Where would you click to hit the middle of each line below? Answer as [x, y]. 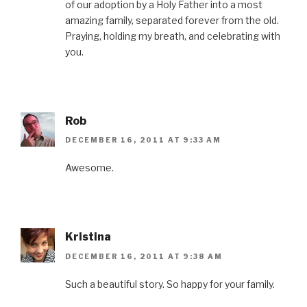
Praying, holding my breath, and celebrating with [173, 36]
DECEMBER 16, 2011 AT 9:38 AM [144, 256]
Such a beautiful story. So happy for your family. [170, 284]
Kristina [88, 237]
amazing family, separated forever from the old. [172, 20]
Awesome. [89, 168]
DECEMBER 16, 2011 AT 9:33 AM [143, 140]
